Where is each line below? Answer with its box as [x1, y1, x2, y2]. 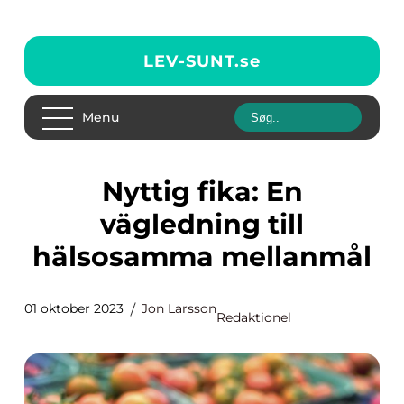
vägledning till [100, 207, 304, 241]
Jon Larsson [142, 300, 216, 317]
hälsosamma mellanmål [32, 240, 372, 273]
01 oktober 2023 [24, 300, 124, 317]
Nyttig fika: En [101, 175, 124, 208]
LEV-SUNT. [143, 50, 240, 71]
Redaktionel [216, 309, 291, 326]
